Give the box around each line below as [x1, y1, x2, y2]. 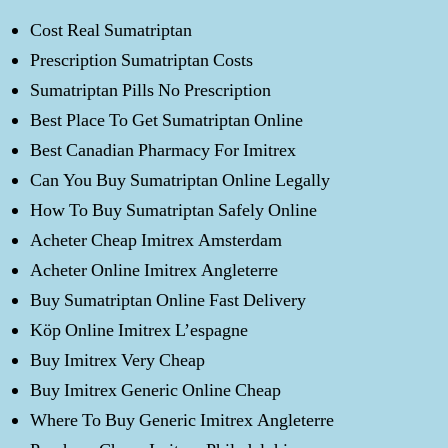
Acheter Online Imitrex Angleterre [30, 258, 278, 282]
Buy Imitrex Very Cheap [30, 348, 205, 372]
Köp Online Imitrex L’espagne [30, 318, 248, 342]
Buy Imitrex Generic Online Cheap [30, 378, 281, 402]
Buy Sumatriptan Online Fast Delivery [30, 288, 306, 312]
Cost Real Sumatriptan [30, 18, 192, 42]
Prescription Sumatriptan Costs [30, 48, 253, 72]
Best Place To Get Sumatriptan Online [30, 108, 303, 132]
